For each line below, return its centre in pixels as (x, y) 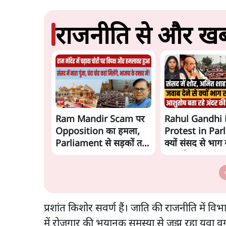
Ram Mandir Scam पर (100, 120)
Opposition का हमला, (98, 132)
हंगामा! (68, 156)
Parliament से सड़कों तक (102, 144)
